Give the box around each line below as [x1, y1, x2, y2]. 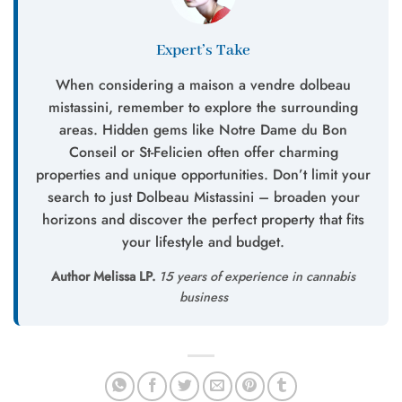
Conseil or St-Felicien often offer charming [68, 141, 338, 162]
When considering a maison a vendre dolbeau [56, 74, 351, 95]
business [179, 287, 228, 306]
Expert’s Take [156, 39, 250, 61]
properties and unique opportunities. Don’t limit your [36, 163, 371, 185]
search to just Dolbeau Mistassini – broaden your [47, 186, 360, 207]
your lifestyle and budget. [122, 231, 284, 252]
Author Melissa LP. [51, 267, 155, 285]
